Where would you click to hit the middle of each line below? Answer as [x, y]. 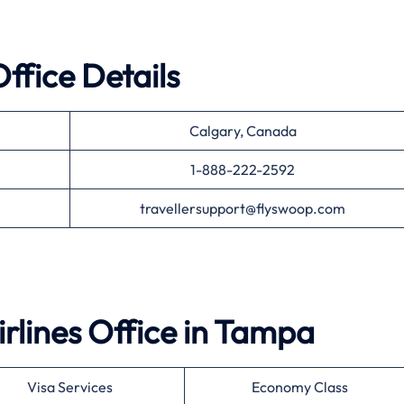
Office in [147, 331]
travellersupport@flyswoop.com [243, 208]
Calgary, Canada [243, 130]
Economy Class [300, 386]
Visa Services [69, 386]
